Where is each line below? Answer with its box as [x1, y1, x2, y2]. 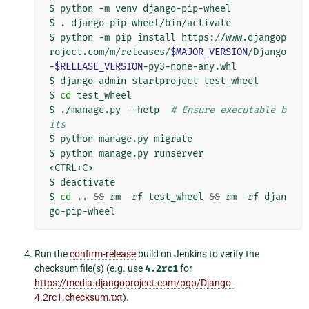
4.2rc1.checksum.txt [34, 292, 123, 303]
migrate [154, 133, 192, 146]
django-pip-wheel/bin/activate [71, 17, 231, 30]
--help [126, 104, 159, 117]
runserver [154, 148, 203, 160]
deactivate [60, 177, 115, 189]
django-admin [60, 75, 126, 88]
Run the [34, 248, 70, 260]
